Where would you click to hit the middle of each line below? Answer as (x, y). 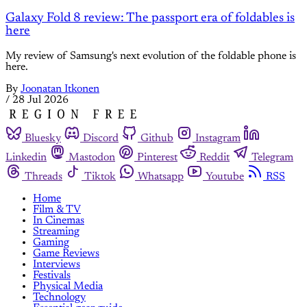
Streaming (56, 231)
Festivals (52, 275)
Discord (101, 138)
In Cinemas (59, 220)
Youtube (225, 176)
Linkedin (26, 157)
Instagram (218, 138)
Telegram (272, 157)
